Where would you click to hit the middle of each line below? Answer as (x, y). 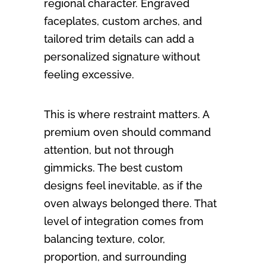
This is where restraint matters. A (126, 115)
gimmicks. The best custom (113, 168)
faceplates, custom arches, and (123, 21)
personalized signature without (122, 57)
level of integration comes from (124, 221)
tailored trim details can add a (119, 39)
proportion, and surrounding (115, 257)
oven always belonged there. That (130, 204)
